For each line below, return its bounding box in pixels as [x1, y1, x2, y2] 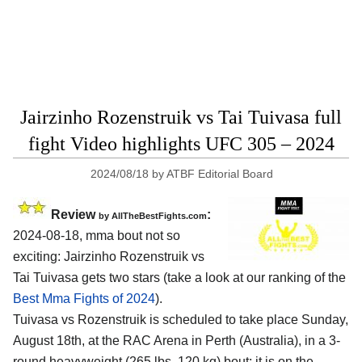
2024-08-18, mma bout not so [13, 228, 180, 242]
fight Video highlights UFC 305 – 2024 [27, 133, 335, 154]
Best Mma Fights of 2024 [13, 291, 155, 305]
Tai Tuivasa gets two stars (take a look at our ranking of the [13, 270, 346, 284]
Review [51, 207, 99, 221]
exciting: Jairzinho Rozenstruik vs [13, 249, 204, 263]
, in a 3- [298, 333, 340, 347]
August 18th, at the [13, 333, 123, 347]
